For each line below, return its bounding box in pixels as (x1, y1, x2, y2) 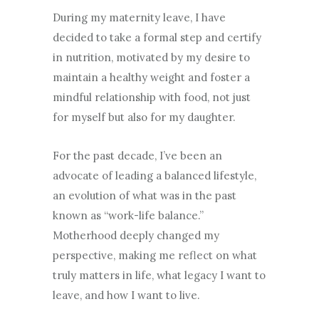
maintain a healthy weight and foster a (53, 70, 250, 84)
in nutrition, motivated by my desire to (53, 51, 250, 64)
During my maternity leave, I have (53, 11, 226, 24)
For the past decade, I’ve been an (53, 149, 222, 162)
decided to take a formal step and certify (53, 31, 261, 44)
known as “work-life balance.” (53, 209, 204, 222)
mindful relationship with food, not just (53, 90, 251, 104)
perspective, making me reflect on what (53, 249, 257, 262)
